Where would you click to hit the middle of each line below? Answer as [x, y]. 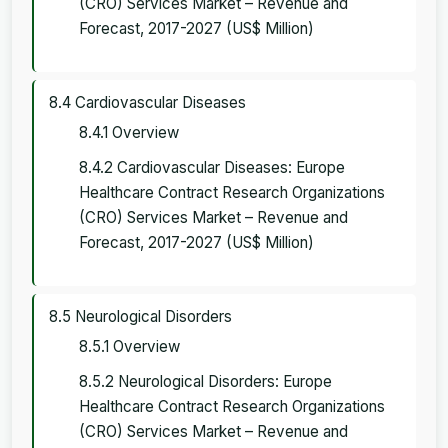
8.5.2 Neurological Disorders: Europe [205, 381]
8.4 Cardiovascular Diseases [147, 102]
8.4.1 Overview [129, 132]
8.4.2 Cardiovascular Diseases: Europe [212, 167]
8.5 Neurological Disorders [140, 316]
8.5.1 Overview [129, 346]
